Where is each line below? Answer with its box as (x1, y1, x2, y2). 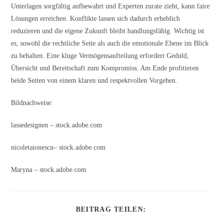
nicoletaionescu (11, 143, 54, 151)
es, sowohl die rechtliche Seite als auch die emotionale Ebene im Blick (11, 39, 209, 47)
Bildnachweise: (11, 99, 54, 107)
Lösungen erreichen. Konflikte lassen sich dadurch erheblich (11, 14, 180, 22)
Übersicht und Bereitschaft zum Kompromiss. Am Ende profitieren (11, 64, 199, 72)
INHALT (146, 212, 176, 220)
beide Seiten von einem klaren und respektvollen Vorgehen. (11, 76, 178, 84)
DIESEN (146, 205, 175, 213)
